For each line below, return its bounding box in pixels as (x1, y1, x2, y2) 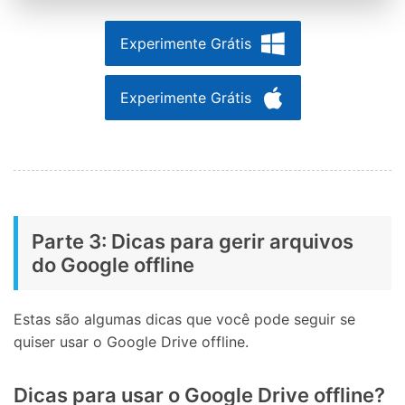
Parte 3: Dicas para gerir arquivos (32, 230, 353, 254)
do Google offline (32, 253, 194, 278)
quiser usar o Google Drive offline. (14, 333, 249, 352)
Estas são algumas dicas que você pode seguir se (14, 310, 355, 329)
